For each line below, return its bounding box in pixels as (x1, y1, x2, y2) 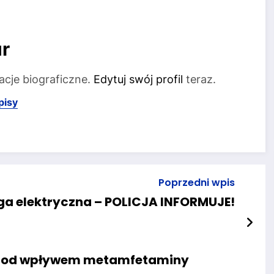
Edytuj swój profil (94, 73, 183, 86)
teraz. (183, 73, 216, 86)
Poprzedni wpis (158, 175, 235, 190)
